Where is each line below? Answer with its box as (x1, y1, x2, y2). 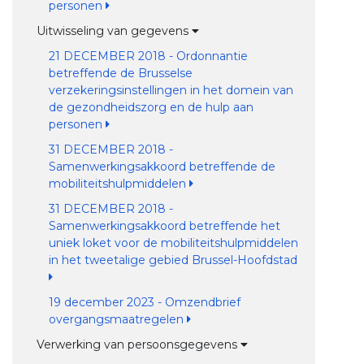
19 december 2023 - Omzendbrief (48, 295, 240, 310)
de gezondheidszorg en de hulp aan (48, 100, 253, 115)
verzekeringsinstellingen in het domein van (48, 83, 293, 97)
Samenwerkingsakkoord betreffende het (48, 219, 280, 233)
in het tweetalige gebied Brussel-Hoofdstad (48, 253, 297, 267)
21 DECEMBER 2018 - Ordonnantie (48, 49, 248, 63)
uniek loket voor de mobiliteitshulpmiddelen (48, 236, 298, 250)
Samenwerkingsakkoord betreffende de (48, 159, 275, 174)
